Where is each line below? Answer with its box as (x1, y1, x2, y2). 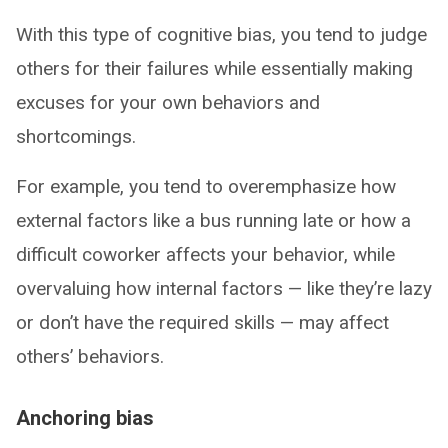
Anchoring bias (16, 405, 154, 430)
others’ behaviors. (16, 344, 164, 368)
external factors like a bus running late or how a (16, 208, 411, 232)
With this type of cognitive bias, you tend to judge (16, 22, 427, 46)
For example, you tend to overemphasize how (16, 174, 396, 198)
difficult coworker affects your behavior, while (16, 242, 395, 266)
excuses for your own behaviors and (16, 90, 320, 114)
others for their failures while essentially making (16, 56, 413, 80)
